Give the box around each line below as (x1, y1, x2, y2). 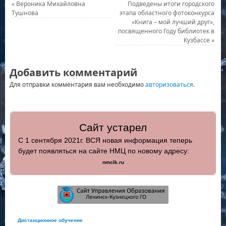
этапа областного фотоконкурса (120, 8, 215, 17)
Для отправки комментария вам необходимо (9, 80, 145, 89)
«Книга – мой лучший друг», (132, 17, 215, 26)
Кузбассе (184, 35, 212, 44)
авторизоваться (145, 80, 193, 89)
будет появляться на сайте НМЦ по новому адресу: (18, 147, 189, 155)
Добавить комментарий (9, 65, 137, 79)
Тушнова (11, 8, 38, 17)
